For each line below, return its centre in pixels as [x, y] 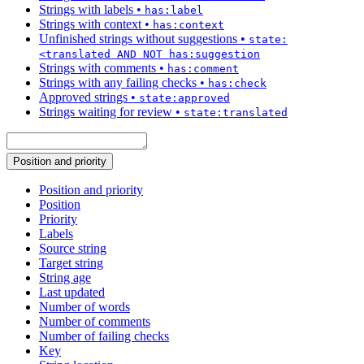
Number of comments [95, 322]
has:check [237, 84]
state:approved [184, 98]
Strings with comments [97, 68]
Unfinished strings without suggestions [138, 39]
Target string [71, 263]
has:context [188, 25]
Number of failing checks [104, 336]
